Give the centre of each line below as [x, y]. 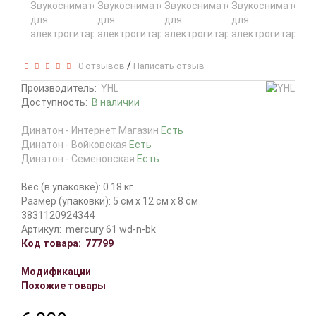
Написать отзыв [169, 66]
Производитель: [59, 88]
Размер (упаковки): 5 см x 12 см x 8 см [110, 201]
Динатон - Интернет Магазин [91, 130]
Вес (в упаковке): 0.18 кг [77, 187]
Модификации [56, 272]
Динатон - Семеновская [79, 159]
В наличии [116, 102]
